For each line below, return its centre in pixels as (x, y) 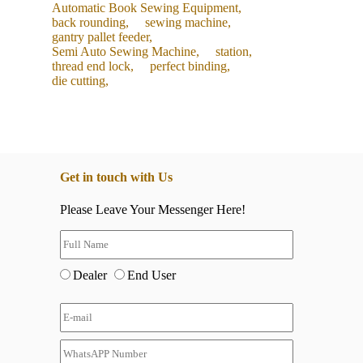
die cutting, (80, 81)
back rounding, (90, 23)
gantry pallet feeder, (102, 37)
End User (152, 275)
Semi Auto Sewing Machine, (126, 52)
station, (234, 52)
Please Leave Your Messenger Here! (153, 209)
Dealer (92, 275)
